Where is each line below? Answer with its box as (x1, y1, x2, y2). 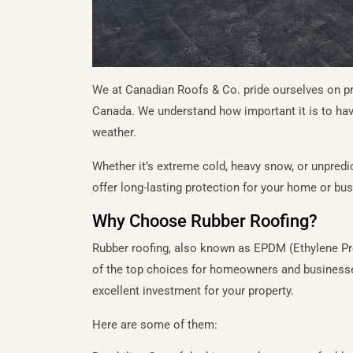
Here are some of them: (92, 317, 217, 332)
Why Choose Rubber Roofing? (92, 210, 318, 231)
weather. (92, 124, 136, 139)
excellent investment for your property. (92, 283, 294, 298)
